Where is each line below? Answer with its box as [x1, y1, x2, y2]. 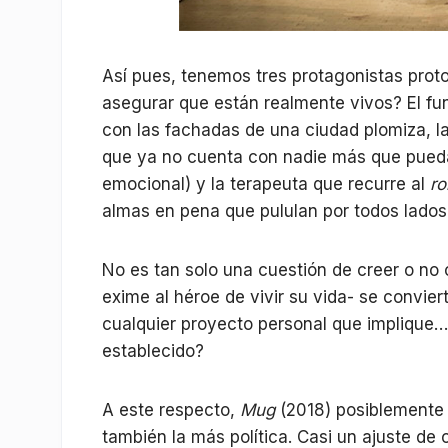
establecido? [102, 341, 204, 362]
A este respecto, [102, 400, 240, 421]
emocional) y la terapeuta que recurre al [102, 174, 430, 195]
